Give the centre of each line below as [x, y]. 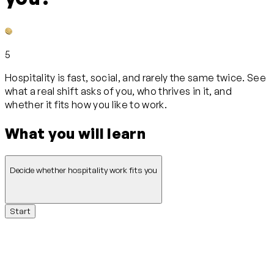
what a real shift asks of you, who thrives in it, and [118, 91]
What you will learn [76, 133]
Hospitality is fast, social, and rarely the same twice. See [135, 77]
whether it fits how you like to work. [86, 104]
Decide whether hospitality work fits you [83, 170]
